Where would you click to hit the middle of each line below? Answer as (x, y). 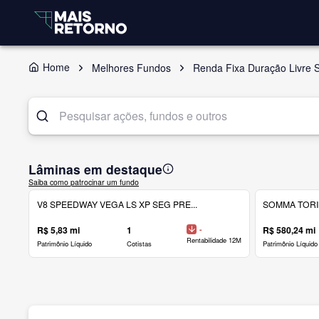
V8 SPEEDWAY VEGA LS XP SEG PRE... (117, 204)
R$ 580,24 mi (289, 230)
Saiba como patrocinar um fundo (84, 182)
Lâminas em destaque (95, 169)
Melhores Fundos (131, 67)
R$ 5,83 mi (58, 230)
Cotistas (139, 243)
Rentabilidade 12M (214, 240)
